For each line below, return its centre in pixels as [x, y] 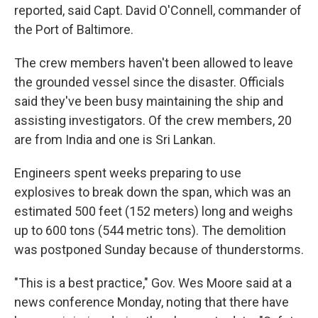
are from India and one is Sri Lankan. [115, 139]
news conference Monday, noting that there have [152, 302]
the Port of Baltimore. [74, 29]
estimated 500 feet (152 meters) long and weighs [154, 211]
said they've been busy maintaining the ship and [149, 101]
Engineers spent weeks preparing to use [128, 173]
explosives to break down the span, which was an [153, 192]
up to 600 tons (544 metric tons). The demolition [150, 230]
